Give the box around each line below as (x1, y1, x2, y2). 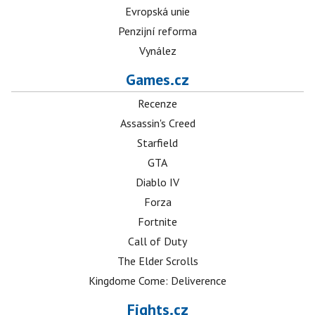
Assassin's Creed (120, 116, 195, 131)
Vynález (139, 44, 176, 58)
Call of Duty (128, 234, 187, 249)
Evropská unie (125, 4, 190, 19)
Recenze (138, 96, 177, 111)
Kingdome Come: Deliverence (89, 274, 226, 288)
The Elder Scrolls (117, 254, 198, 269)
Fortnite (138, 214, 177, 229)
